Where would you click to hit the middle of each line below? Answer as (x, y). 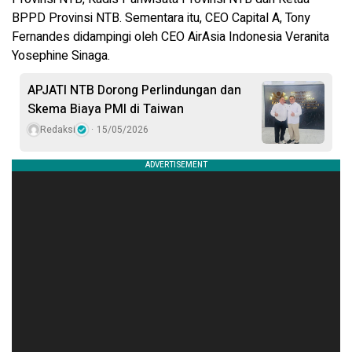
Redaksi (58, 129)
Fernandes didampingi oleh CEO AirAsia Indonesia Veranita (170, 37)
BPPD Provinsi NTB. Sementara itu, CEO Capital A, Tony (161, 18)
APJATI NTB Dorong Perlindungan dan (134, 90)
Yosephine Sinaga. (61, 55)
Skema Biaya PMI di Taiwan (106, 109)
